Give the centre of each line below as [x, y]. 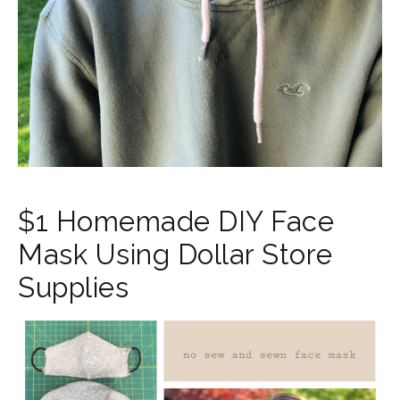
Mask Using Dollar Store [175, 254]
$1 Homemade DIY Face [176, 221]
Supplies [73, 287]
